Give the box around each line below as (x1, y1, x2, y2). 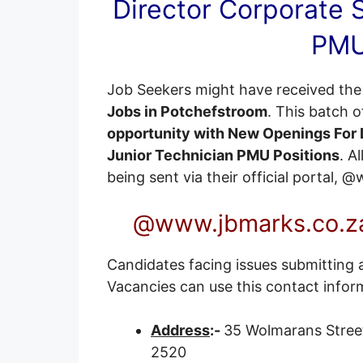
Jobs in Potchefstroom (107, 102, 267, 120)
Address (151, 321, 210, 339)
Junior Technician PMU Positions (107, 146, 340, 164)
